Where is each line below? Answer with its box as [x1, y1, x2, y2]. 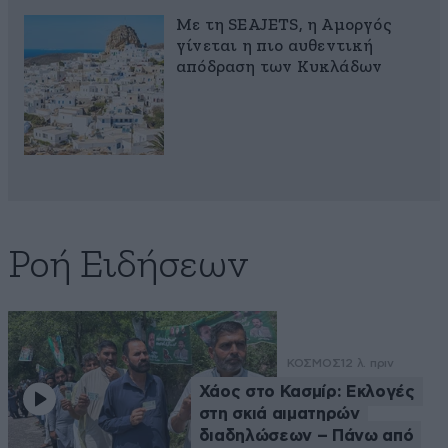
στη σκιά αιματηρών [198, 405, 360, 423]
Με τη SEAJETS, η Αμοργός [176, 17, 391, 35]
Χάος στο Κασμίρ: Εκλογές [198, 383, 415, 401]
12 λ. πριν [340, 356, 394, 371]
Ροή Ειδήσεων [8, 246, 249, 287]
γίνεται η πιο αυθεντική [176, 38, 374, 56]
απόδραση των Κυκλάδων [176, 59, 383, 77]
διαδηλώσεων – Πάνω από [198, 427, 414, 445]
